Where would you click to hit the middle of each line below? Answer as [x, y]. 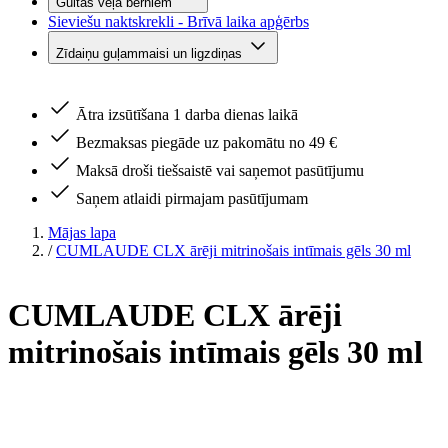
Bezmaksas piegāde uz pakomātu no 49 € [206, 142]
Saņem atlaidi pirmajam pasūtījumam [192, 198]
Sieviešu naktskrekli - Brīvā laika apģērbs [178, 21]
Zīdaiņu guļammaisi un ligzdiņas [151, 53]
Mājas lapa [82, 232]
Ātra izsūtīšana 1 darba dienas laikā [187, 114]
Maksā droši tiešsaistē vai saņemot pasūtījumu [220, 170]
